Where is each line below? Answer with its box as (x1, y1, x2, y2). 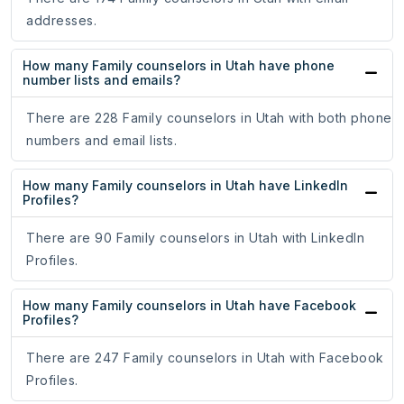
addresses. (26, 13, 96, 29)
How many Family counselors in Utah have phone (23, 58, 335, 74)
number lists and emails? (23, 72, 180, 88)
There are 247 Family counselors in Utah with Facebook (26, 350, 384, 366)
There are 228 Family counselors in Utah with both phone (26, 110, 392, 126)
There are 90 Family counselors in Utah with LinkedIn (26, 230, 364, 246)
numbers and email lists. (26, 133, 177, 149)
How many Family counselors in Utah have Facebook (23, 298, 356, 314)
